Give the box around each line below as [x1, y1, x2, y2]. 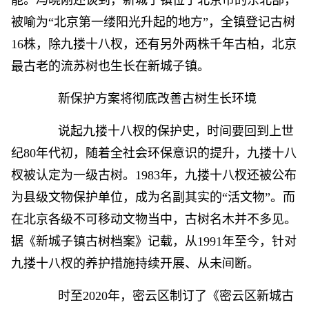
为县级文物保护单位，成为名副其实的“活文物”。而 [11, 190, 295, 204]
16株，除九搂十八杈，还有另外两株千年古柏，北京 [11, 37, 297, 51]
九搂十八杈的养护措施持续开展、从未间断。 [11, 257, 259, 270]
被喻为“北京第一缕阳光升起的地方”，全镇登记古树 [11, 15, 295, 29]
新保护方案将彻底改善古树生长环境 [33, 92, 257, 106]
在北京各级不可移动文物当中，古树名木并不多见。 [11, 212, 297, 226]
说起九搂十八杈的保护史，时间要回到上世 [33, 124, 294, 138]
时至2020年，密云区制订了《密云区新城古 [33, 289, 294, 303]
